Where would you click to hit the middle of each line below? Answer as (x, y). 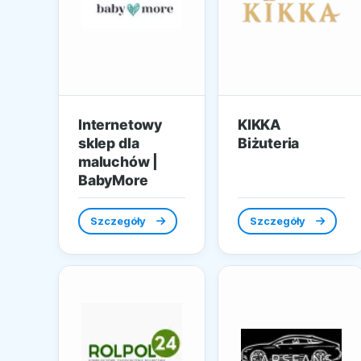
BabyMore (113, 180)
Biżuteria (268, 143)
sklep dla (109, 143)
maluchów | (118, 161)
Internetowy (120, 124)
